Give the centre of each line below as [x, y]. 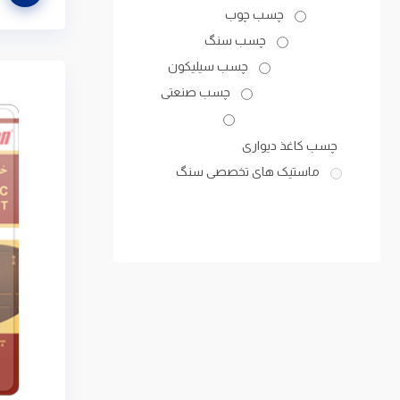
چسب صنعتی [196, 92]
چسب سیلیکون [208, 66]
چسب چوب [254, 14]
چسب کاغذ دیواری [290, 145]
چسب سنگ [235, 40]
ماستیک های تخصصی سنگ [248, 171]
